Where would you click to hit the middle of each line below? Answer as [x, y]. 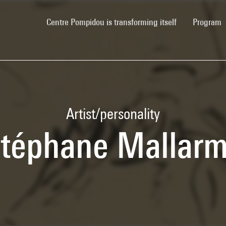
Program [208, 22]
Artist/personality [113, 114]
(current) [191, 21]
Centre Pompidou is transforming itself [111, 22]
